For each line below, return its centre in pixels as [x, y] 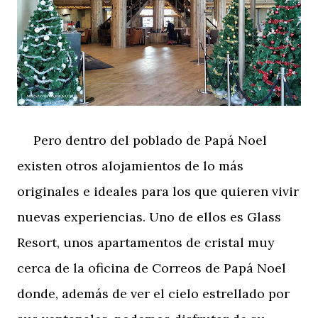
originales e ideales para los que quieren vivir [158, 191]
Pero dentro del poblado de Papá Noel [142, 140]
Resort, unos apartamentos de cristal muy [146, 242]
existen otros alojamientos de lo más [130, 165]
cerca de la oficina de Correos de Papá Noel [152, 268]
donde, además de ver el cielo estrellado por [153, 293]
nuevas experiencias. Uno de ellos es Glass [149, 216]
